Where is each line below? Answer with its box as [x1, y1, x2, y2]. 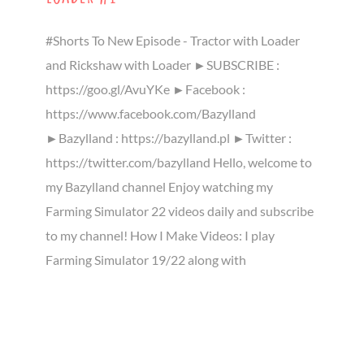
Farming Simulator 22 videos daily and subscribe [45, 202, 314, 219]
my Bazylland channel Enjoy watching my [45, 178, 273, 194]
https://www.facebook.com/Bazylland [45, 105, 256, 121]
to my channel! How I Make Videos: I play [45, 227, 275, 243]
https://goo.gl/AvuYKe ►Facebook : [45, 80, 245, 97]
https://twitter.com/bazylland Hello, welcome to [45, 154, 312, 170]
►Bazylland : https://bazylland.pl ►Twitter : [45, 129, 292, 145]
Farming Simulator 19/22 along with [45, 251, 246, 267]
